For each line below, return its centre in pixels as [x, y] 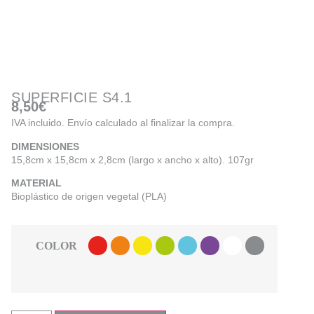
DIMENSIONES [45, 146]
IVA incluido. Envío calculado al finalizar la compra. [123, 123]
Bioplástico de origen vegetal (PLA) [89, 197]
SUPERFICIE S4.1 [72, 97]
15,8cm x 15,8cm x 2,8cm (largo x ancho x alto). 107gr [132, 159]
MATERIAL [36, 183]
